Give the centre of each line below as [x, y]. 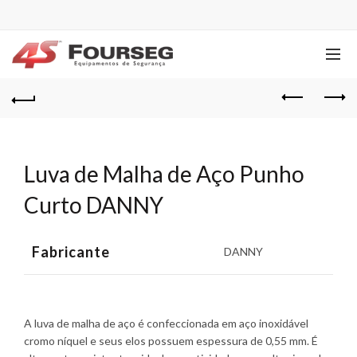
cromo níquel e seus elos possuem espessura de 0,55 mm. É [171, 341]
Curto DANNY [94, 205]
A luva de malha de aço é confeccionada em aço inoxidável [166, 323]
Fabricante [71, 252]
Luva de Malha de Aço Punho [164, 174]
